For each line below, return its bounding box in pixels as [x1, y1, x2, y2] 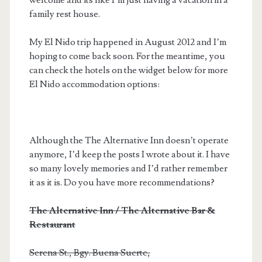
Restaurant [29, 218, 75, 230]
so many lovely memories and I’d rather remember [29, 162, 227, 174]
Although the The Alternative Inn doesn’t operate [29, 134, 229, 146]
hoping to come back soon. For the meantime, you [29, 50, 225, 62]
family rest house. [29, 8, 100, 20]
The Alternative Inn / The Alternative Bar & [29, 204, 215, 216]
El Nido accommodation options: [29, 78, 160, 90]
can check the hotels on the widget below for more [29, 64, 228, 76]
